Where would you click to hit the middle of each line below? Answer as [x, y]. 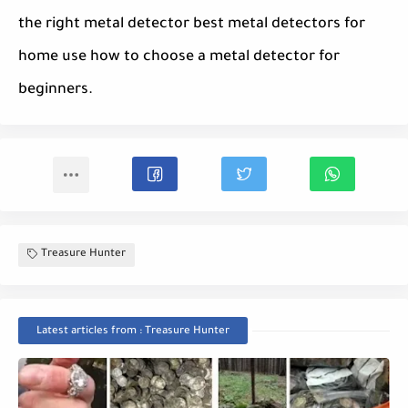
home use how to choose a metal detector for [179, 58]
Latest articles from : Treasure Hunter [133, 332]
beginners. [56, 91]
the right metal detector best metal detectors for [192, 25]
